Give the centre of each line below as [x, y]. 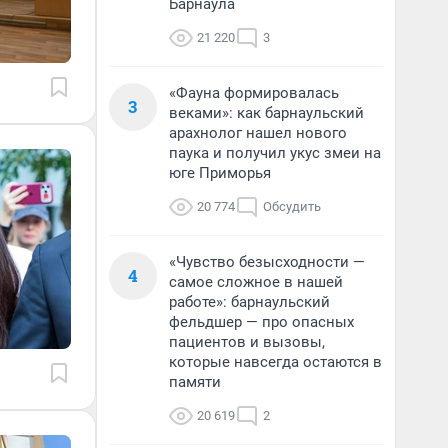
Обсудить [292, 206]
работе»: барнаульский [249, 302]
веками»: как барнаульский [266, 113]
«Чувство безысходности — [267, 262]
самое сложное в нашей [256, 282]
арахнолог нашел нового [258, 133]
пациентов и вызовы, [247, 342]
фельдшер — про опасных [261, 322]
